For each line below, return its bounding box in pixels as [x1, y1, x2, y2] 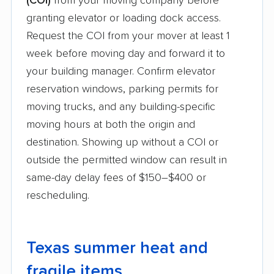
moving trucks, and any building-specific [26, 102, 215, 113]
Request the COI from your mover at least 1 [26, 31, 229, 42]
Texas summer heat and [26, 240, 208, 257]
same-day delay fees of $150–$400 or [26, 172, 206, 184]
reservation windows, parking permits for [26, 84, 218, 95]
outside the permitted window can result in [26, 155, 227, 166]
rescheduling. [26, 190, 89, 202]
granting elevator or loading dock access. [26, 13, 221, 24]
